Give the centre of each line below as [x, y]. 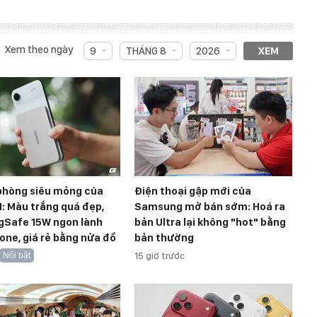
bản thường [164, 237]
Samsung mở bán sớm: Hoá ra [210, 206]
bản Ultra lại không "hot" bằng [210, 222]
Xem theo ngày [39, 49]
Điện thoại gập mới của [193, 191]
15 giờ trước [160, 255]
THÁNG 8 [146, 51]
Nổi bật [17, 255]
